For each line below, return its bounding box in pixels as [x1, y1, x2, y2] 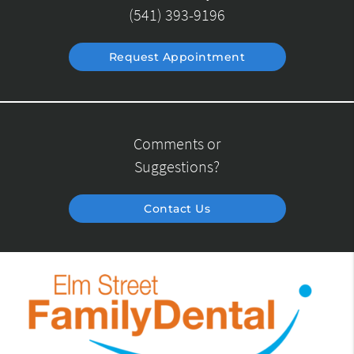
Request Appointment [108, 50, 246, 65]
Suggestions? [134, 156, 220, 176]
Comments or [134, 134, 220, 153]
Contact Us [144, 201, 210, 216]
